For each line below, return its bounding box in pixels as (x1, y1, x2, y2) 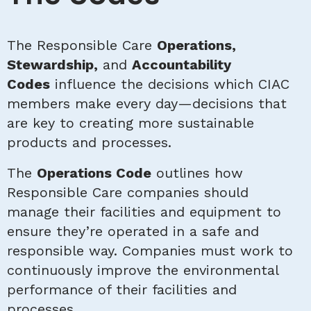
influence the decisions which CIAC (50, 76, 289, 93)
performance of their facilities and (7, 281, 237, 299)
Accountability (132, 56, 231, 74)
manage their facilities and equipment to (7, 203, 281, 221)
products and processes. (7, 134, 171, 151)
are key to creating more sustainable (7, 115, 254, 132)
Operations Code (37, 165, 151, 182)
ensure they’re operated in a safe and (7, 223, 259, 240)
